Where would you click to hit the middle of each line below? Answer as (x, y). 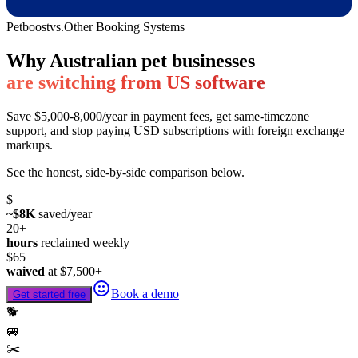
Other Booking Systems (124, 27)
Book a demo (145, 293)
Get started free (49, 294)
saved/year (64, 213)
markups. (30, 145)
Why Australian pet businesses (131, 60)
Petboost (28, 27)
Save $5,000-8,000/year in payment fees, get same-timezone (158, 116)
